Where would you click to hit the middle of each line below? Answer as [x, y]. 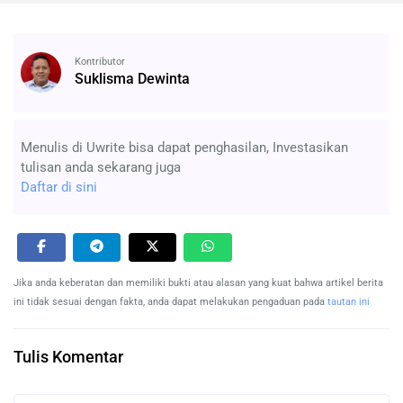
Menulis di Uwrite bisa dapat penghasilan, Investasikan [184, 147]
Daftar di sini [59, 187]
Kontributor [100, 61]
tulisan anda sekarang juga [101, 167]
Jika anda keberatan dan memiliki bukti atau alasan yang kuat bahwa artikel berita [198, 283]
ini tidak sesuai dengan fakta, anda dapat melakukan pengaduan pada [170, 302]
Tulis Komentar [68, 357]
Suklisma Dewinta [132, 78]
